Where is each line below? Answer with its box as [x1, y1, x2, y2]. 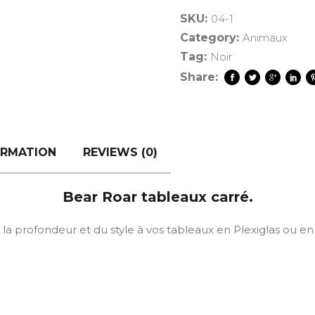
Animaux [243, 31, 288, 44]
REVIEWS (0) [83, 146, 157, 159]
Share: [180, 70, 218, 84]
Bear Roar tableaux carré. [62, 188, 253, 205]
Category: [180, 31, 243, 44]
